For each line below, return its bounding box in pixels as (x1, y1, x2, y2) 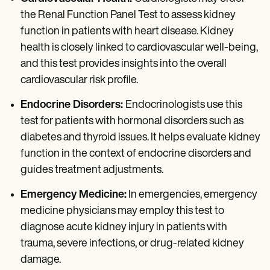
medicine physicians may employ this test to (20, 206, 224, 218)
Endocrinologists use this (125, 99, 242, 111)
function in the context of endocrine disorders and (20, 148, 251, 160)
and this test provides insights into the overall (20, 58, 227, 71)
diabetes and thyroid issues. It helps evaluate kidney (20, 132, 260, 144)
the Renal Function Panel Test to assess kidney (20, 10, 236, 22)
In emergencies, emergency (127, 189, 257, 201)
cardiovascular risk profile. (20, 75, 138, 87)
